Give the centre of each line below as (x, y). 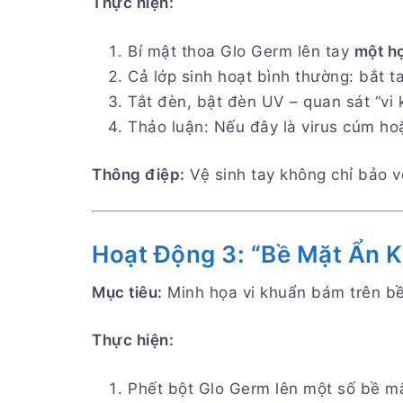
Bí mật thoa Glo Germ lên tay (241, 51)
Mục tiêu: (127, 292)
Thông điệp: (139, 175)
